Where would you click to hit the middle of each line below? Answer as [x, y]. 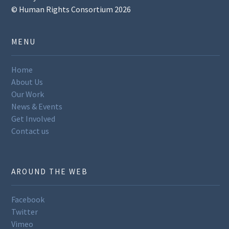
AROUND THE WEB [50, 172]
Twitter [25, 212]
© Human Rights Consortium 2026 [71, 9]
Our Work [28, 94]
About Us [27, 82]
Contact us [30, 131]
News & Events [37, 107]
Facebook [28, 200]
